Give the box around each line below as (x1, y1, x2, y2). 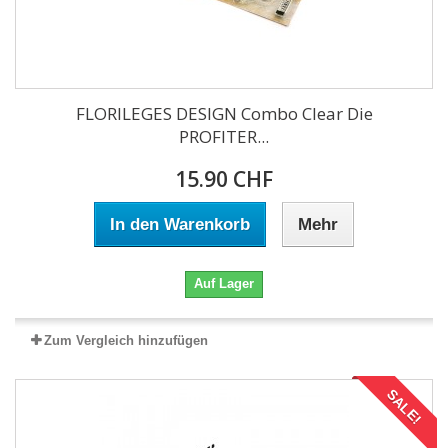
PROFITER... (179, 125, 269, 148)
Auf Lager (194, 276, 254, 291)
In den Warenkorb (110, 215, 250, 234)
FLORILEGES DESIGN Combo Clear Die (75, 102, 373, 125)
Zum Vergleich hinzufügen (44, 333, 208, 348)
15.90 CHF (175, 165, 273, 193)
